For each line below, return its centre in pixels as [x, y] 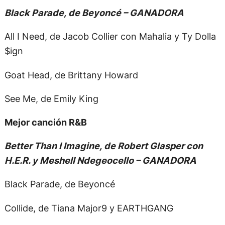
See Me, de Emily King [51, 98]
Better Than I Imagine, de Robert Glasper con [103, 146]
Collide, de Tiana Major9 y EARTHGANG [89, 208]
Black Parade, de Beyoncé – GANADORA [94, 13]
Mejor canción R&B [45, 122]
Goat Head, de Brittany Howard [71, 75]
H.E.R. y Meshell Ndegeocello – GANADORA [100, 160]
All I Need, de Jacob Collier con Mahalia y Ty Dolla [110, 36]
